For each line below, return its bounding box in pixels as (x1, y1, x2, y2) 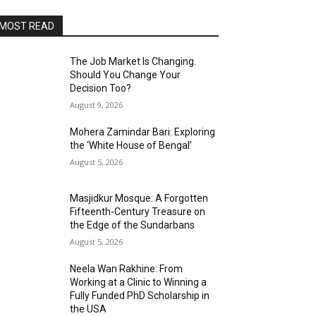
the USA (70, 303, 107, 315)
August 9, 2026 (70, 99, 123, 110)
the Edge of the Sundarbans (70, 219, 195, 231)
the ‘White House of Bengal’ (70, 139, 193, 151)
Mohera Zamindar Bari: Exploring (70, 126, 216, 138)
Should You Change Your (70, 68, 181, 80)
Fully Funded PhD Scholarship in (70, 289, 210, 301)
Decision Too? (70, 82, 132, 94)
